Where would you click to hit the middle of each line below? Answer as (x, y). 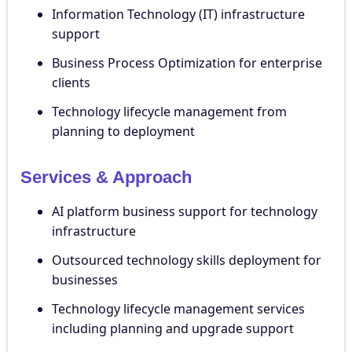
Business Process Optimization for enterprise (187, 62)
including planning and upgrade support (173, 328)
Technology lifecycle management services (178, 308)
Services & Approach (106, 177)
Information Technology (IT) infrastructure (178, 14)
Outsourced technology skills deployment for (187, 260)
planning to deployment (123, 131)
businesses (85, 279)
